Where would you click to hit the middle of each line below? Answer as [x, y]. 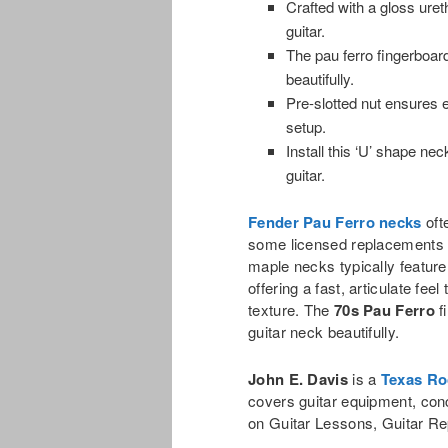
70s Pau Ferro [384, 310]
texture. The [291, 310]
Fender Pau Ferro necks [335, 222]
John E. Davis [298, 378]
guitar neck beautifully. [324, 332]
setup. [305, 127]
